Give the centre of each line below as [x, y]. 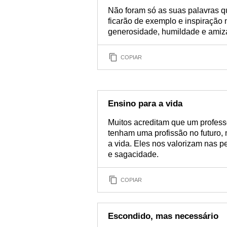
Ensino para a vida [145, 104]
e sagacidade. [133, 154]
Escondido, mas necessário [163, 216]
